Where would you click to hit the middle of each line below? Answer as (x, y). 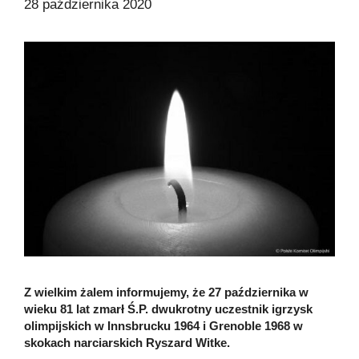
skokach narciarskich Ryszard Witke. (127, 342)
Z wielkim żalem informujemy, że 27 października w (166, 292)
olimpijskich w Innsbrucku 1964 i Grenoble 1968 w (163, 325)
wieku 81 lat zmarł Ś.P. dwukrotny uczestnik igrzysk (168, 309)
